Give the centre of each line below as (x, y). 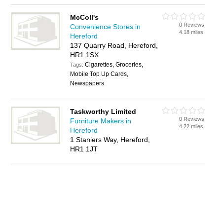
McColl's (85, 17)
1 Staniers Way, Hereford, (110, 140)
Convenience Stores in (106, 27)
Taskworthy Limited (103, 111)
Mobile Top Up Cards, (99, 74)
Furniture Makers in (101, 121)
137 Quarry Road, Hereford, (114, 45)
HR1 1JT (84, 149)
